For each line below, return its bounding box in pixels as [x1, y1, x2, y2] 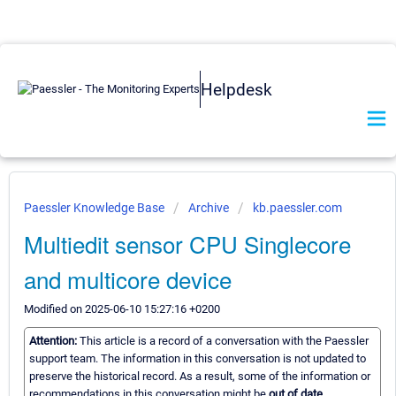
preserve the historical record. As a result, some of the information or [29, 369, 370, 384]
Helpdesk [201, 79, 272, 100]
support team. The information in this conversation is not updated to [29, 352, 366, 366]
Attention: [29, 334, 80, 348]
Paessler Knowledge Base [24, 201, 167, 215]
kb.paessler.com [253, 201, 342, 215]
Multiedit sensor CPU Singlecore [24, 227, 351, 260]
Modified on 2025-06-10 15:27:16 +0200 [24, 302, 220, 316]
